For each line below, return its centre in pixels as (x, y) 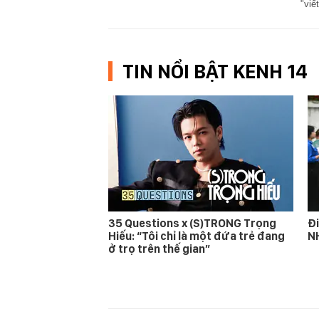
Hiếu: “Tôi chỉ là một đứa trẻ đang (197, 236)
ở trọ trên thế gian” (159, 249)
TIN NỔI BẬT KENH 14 (215, 71)
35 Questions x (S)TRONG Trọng (192, 223)
